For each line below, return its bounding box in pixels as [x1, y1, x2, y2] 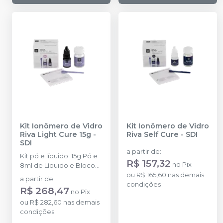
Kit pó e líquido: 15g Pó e [20, 152, 98, 160]
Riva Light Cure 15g [20, 129, 91, 139]
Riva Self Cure [126, 129, 179, 139]
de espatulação [20, 171, 71, 179]
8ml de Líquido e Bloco [20, 161, 95, 169]
